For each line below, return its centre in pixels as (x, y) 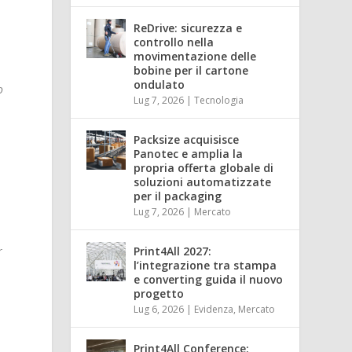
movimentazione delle (195, 56)
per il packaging (178, 196)
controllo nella (174, 42)
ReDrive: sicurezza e (188, 27)
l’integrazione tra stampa (205, 265)
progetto (159, 293)
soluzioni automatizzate (203, 181)
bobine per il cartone (191, 70)
